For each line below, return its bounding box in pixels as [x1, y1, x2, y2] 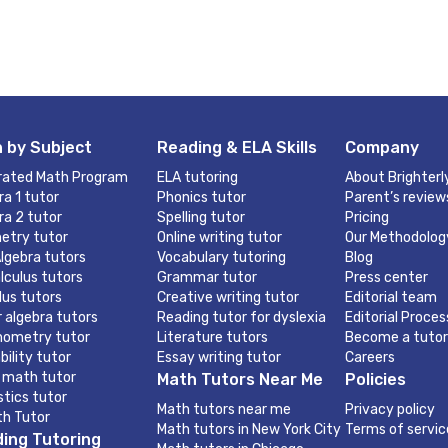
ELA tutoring [157, 169, 238, 186]
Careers [345, 349, 395, 366]
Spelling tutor [157, 209, 245, 226]
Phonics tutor [157, 189, 246, 206]
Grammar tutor [157, 269, 257, 286]
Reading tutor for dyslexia [157, 309, 326, 326]
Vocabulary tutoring [157, 249, 286, 266]
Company [345, 138, 419, 157]
